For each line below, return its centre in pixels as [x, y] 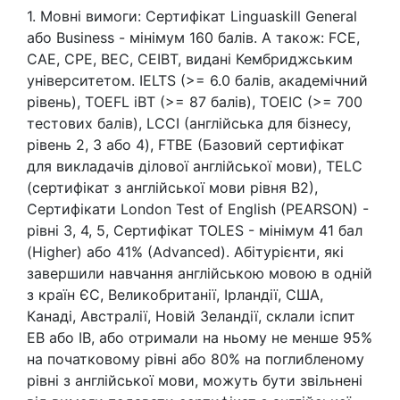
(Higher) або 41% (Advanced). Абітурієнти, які [185, 252]
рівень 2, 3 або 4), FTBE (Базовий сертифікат [186, 145]
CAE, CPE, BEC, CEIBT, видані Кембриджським [190, 59]
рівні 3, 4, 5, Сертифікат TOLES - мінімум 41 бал [195, 230]
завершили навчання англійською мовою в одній [200, 273]
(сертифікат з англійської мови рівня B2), [172, 187]
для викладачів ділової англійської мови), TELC [195, 166]
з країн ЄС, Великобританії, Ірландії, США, [175, 295]
